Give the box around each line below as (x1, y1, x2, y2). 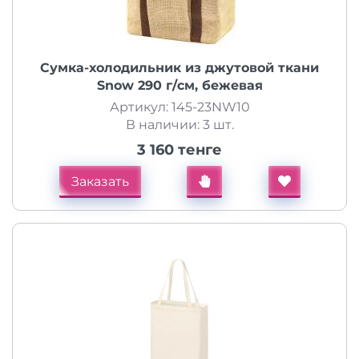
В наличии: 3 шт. (125, 117, 234, 132)
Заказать (71, 174, 129, 189)
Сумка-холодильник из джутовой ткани (40, 60, 319, 75)
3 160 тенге (137, 141, 222, 159)
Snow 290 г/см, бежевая (96, 78, 263, 93)
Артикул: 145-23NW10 (109, 99, 250, 115)
